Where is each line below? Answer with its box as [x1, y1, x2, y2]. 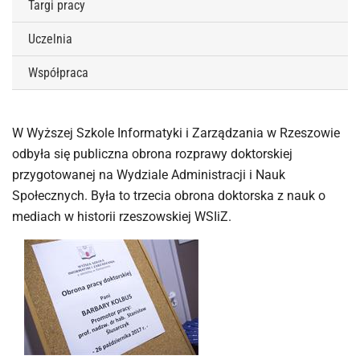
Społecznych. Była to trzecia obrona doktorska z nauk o [12, 188, 325, 203]
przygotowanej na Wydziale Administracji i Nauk [12, 167, 285, 182]
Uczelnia [28, 31, 72, 47]
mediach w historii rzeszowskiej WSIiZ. [12, 209, 231, 224]
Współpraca [28, 65, 88, 80]
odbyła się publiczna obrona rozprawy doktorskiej [12, 146, 292, 162]
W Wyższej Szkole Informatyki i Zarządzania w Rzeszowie [12, 125, 340, 141]
